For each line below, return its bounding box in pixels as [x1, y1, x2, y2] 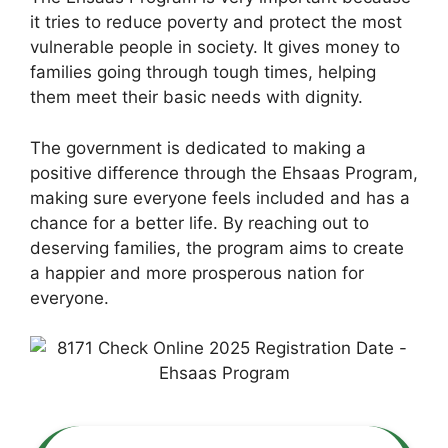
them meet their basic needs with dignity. [30, 87, 363, 107]
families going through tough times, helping [30, 62, 376, 82]
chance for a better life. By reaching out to [30, 212, 369, 233]
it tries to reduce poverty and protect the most [30, 12, 402, 32]
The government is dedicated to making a [30, 137, 366, 158]
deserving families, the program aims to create [30, 237, 404, 258]
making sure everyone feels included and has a [30, 187, 410, 208]
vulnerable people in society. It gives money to [30, 37, 400, 57]
